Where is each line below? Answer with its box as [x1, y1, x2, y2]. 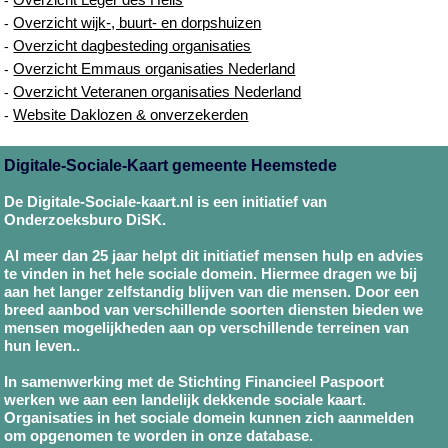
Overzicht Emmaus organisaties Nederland [13, 59, 296, 77]
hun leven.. [4, 336, 81, 354]
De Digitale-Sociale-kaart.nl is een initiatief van [4, 192, 328, 210]
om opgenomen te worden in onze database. [4, 426, 314, 444]
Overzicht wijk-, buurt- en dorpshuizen [13, 13, 262, 31]
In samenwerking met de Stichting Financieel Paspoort [4, 372, 385, 390]
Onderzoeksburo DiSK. [4, 210, 167, 228]
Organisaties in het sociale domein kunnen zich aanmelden [4, 408, 415, 426]
